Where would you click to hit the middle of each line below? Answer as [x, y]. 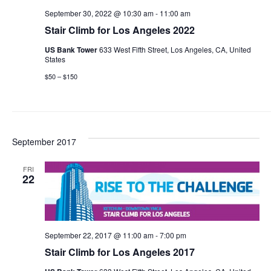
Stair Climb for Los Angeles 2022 [119, 30]
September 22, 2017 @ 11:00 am [99, 235]
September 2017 [44, 142]
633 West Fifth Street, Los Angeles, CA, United [175, 49]
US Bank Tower [72, 50]
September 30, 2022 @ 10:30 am [99, 13]
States [55, 59]
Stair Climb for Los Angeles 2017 [119, 252]
